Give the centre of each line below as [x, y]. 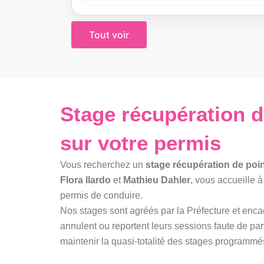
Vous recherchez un [103, 164]
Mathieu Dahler [157, 180]
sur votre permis [141, 143]
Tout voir [109, 34]
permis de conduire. [101, 195]
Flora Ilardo [85, 180]
